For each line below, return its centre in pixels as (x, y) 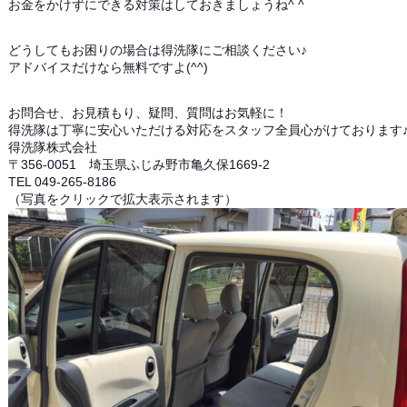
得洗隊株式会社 (53, 147)
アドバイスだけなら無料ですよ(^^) (108, 67)
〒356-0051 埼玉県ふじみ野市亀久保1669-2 (139, 164)
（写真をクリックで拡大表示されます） (123, 199)
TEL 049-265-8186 (62, 182)
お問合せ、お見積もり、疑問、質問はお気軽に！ (148, 113)
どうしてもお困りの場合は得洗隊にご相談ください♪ (158, 50)
